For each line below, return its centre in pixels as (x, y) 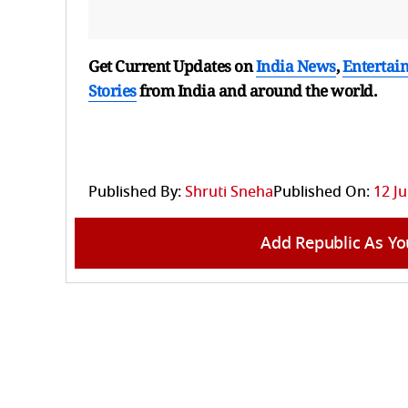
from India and (193, 90)
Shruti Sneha (229, 192)
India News (296, 66)
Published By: (135, 192)
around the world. (312, 90)
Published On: (321, 192)
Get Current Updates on (172, 66)
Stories (112, 90)
